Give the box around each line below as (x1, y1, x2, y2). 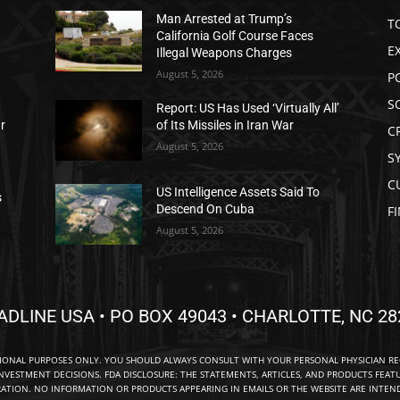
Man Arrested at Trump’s (156, 12, 293, 26)
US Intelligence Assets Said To (156, 185, 321, 200)
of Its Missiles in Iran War (156, 118, 295, 132)
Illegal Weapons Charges (156, 46, 293, 60)
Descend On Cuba (156, 202, 255, 217)
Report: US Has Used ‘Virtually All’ (156, 101, 340, 115)
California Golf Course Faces (156, 29, 314, 43)
